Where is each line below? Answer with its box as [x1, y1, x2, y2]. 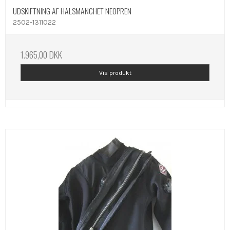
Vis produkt [99, 69, 131, 76]
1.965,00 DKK [21, 48, 62, 62]
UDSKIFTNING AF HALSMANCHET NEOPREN [13, 5, 131, 17]
